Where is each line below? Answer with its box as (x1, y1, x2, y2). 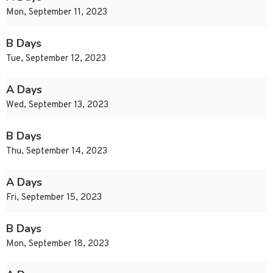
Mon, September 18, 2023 (6, 238, 109, 250)
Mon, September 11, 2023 (6, 7, 107, 19)
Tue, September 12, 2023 (6, 53, 106, 65)
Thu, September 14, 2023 (6, 146, 107, 158)
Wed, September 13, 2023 (6, 99, 108, 112)
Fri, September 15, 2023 (6, 192, 102, 204)
